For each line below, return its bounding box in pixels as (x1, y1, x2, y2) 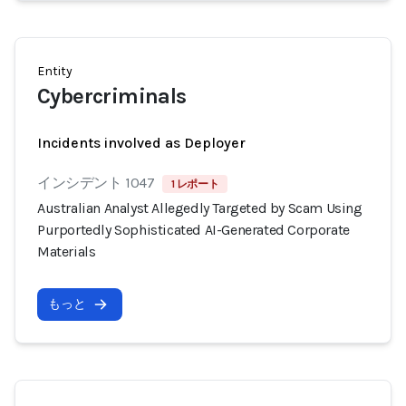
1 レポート (170, 178, 219, 190)
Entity (37, 63, 72, 79)
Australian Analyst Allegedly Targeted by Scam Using (37, 199, 362, 217)
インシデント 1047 (37, 174, 155, 191)
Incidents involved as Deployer (37, 134, 246, 151)
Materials (37, 243, 96, 260)
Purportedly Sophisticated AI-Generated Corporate (37, 221, 350, 238)
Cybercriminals (37, 83, 187, 109)
